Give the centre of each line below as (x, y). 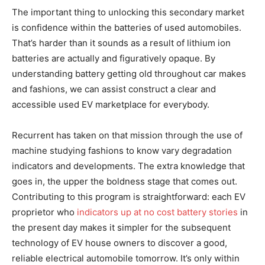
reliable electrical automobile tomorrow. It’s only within (126, 258)
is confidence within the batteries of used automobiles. (127, 28)
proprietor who (44, 212)
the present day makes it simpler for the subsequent (121, 227)
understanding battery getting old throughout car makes (129, 74)
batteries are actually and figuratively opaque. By (114, 58)
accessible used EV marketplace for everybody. (112, 104)
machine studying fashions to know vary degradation (122, 151)
